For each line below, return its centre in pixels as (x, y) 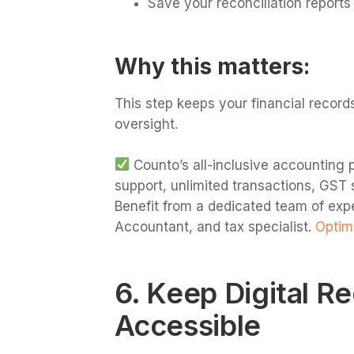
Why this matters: (212, 67)
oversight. (146, 124)
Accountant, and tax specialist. (213, 226)
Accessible (187, 325)
